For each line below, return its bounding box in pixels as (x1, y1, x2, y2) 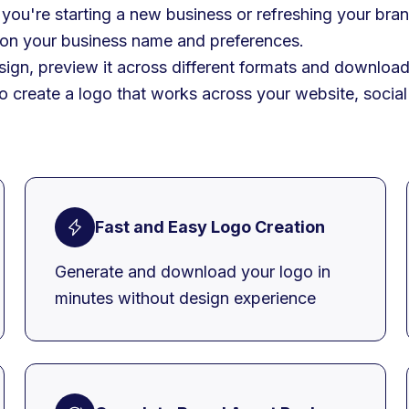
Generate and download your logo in (55, 261, 330, 281)
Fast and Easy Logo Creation (95, 217, 325, 237)
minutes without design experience (55, 288, 316, 308)
